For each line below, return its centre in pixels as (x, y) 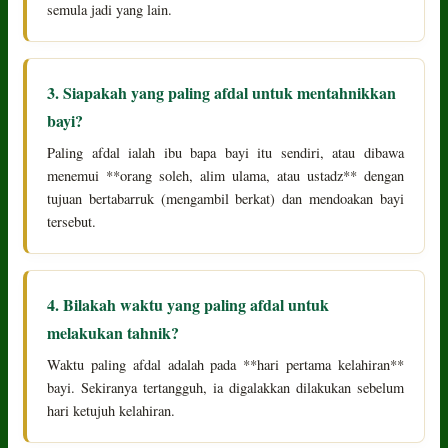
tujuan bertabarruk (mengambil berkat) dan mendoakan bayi (225, 198)
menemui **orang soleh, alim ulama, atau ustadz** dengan (225, 175)
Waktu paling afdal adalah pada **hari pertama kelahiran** (225, 364)
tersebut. (72, 221)
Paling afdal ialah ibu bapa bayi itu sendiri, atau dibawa (225, 152)
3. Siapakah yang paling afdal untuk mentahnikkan (222, 92)
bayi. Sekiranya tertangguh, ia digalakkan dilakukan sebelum (225, 387)
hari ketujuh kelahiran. (111, 410)
